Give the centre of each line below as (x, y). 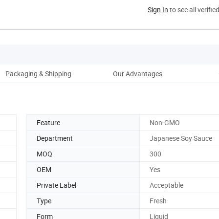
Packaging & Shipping (38, 73)
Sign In (158, 9)
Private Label (56, 185)
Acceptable (166, 185)
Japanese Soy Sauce (181, 138)
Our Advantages (137, 73)
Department (55, 138)
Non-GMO (165, 122)
